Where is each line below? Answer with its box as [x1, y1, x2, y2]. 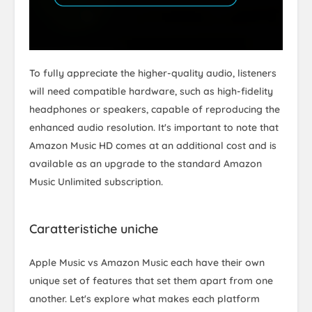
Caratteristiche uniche [29, 220, 158, 237]
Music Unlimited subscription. [29, 175, 163, 188]
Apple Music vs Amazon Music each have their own [29, 256, 265, 269]
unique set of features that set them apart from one [29, 274, 273, 287]
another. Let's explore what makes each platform [29, 292, 260, 305]
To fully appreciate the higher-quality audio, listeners [29, 66, 276, 79]
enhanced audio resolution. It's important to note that [29, 120, 279, 134]
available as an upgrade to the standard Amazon [29, 157, 262, 170]
